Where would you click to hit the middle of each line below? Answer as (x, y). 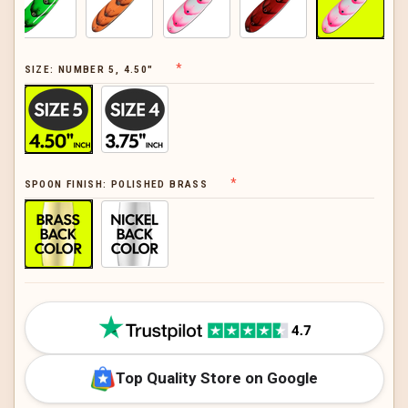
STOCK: (44, 332)
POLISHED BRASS (159, 184)
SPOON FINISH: (67, 184)
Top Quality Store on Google (217, 378)
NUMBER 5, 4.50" (106, 70)
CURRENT (50, 313)
